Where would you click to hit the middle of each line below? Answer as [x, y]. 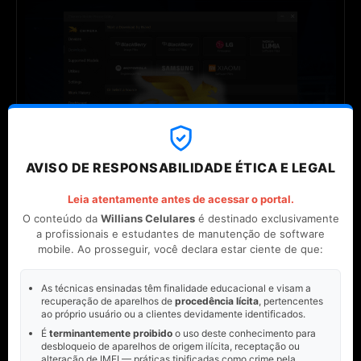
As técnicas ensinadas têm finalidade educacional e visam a [176, 288]
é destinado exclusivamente [267, 218]
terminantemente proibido [111, 333]
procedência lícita [217, 301]
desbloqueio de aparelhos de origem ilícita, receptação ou [170, 346]
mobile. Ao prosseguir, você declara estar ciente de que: [180, 249]
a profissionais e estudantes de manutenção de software [180, 233]
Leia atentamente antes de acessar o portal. [180, 199]
